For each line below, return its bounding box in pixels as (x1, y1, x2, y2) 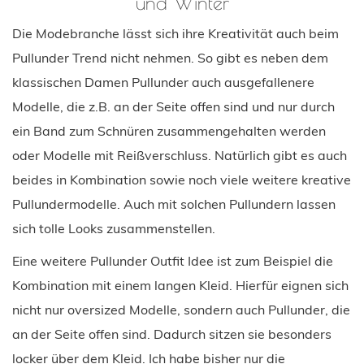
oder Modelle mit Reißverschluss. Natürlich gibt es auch (12, 146, 347, 163)
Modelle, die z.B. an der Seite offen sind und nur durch (12, 97, 335, 115)
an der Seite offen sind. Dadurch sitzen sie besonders (12, 325, 331, 342)
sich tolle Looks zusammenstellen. (12, 219, 215, 236)
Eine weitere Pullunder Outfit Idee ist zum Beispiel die (12, 252, 333, 269)
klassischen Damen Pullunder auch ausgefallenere (12, 73, 314, 90)
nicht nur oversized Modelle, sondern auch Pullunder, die (12, 301, 350, 318)
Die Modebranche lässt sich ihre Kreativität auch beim (12, 24, 339, 41)
